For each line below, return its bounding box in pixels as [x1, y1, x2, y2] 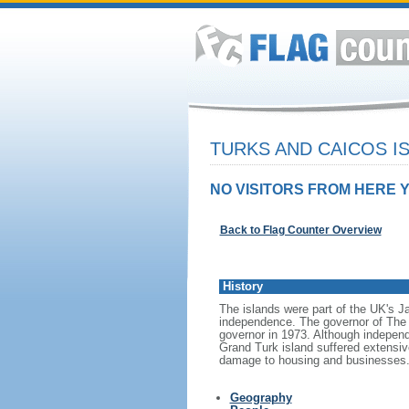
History [222, 279, 263, 293]
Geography [229, 391, 292, 404]
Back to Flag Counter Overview [219, 224, 382, 236]
